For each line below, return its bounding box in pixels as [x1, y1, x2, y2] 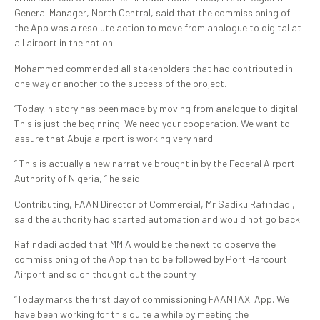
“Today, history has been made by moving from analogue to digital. [14, 101, 300, 114]
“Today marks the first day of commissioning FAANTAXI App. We [14, 293, 289, 306]
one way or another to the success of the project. [14, 76, 226, 89]
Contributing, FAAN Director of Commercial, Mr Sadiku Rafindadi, [14, 197, 295, 210]
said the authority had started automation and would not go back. [14, 212, 302, 225]
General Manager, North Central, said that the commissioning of [14, 6, 290, 19]
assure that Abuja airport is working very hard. [14, 131, 215, 144]
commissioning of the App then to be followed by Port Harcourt [14, 253, 287, 266]
